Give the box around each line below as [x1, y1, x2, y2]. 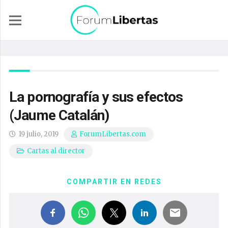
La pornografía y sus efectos [9, 89, 183, 105]
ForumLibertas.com [79, 130, 147, 139]
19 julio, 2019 [18, 130, 59, 138]
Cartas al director [27, 147, 85, 155]
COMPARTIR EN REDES [66, 178, 162, 186]
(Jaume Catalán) [9, 107, 109, 124]
